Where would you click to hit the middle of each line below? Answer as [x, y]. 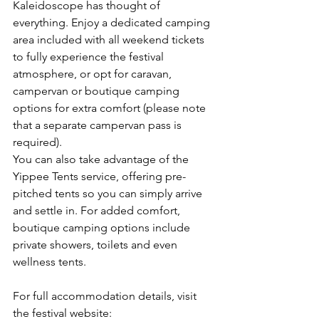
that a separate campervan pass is [99, 125]
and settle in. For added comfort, [98, 210]
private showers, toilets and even [96, 244]
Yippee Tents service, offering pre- [99, 176]
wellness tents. [49, 261]
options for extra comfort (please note [111, 108]
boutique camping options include [103, 227]
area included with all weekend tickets [110, 39]
